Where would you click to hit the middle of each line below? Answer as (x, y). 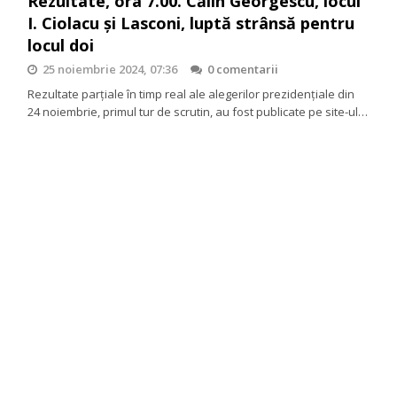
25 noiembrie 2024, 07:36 (110, 70)
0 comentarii (243, 70)
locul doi (61, 46)
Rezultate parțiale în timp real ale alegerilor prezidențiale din (191, 94)
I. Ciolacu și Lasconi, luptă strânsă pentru (191, 23)
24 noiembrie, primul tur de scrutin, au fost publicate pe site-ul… (198, 112)
